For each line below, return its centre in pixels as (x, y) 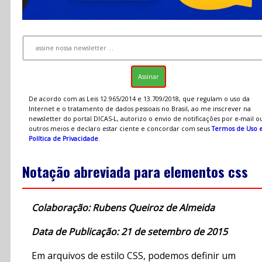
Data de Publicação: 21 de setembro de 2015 (130, 232)
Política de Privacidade (63, 138)
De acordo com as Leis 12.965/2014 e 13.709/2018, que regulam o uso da (139, 99)
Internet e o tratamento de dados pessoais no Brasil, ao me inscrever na (139, 108)
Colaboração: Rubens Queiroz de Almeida (123, 208)
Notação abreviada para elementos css (135, 172)
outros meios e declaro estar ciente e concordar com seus (120, 128)
